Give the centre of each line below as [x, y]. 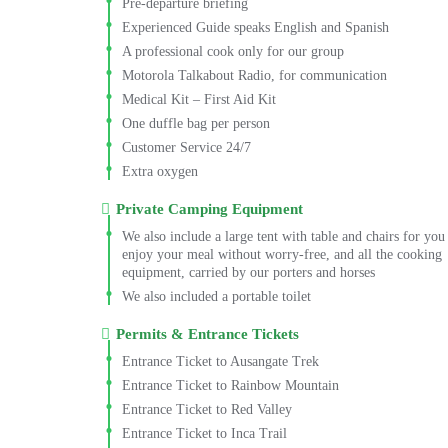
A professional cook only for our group [232, 51]
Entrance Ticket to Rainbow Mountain [230, 385]
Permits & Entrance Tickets [207, 334]
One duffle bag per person [195, 123]
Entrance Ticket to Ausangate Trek [220, 361]
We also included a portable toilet [216, 296]
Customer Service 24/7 [186, 147]
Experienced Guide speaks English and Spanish [255, 27]
